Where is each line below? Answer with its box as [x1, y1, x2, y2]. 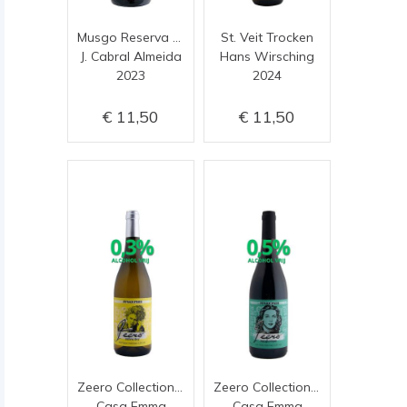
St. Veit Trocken [221, 28, 313, 45]
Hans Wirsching [220, 47, 314, 65]
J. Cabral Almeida [80, 47, 182, 65]
